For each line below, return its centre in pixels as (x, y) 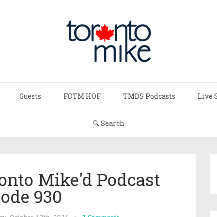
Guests (30, 96)
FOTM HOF (82, 96)
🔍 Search (108, 123)
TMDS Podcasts (149, 96)
